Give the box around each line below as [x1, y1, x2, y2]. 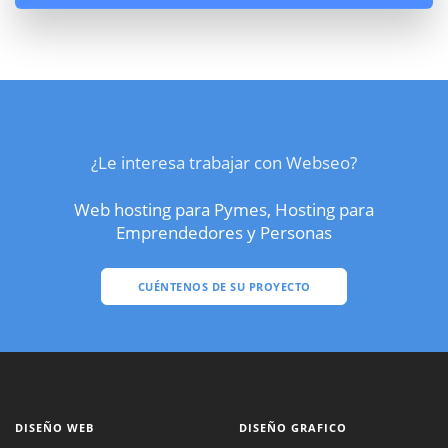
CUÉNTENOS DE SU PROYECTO [137, 278, 311, 294]
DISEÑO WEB [15, 419, 94, 435]
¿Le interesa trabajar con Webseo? [91, 150, 357, 175]
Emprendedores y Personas [116, 220, 332, 245]
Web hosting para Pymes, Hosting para [74, 197, 374, 222]
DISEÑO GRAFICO [239, 419, 347, 435]
